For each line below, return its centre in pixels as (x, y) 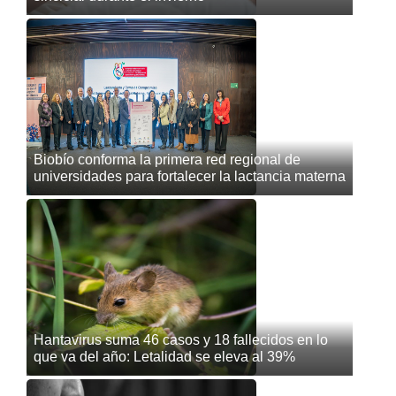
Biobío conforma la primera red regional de (167, 160)
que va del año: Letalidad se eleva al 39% (164, 357)
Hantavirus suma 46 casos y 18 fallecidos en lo (181, 340)
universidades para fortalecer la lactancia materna (190, 176)
